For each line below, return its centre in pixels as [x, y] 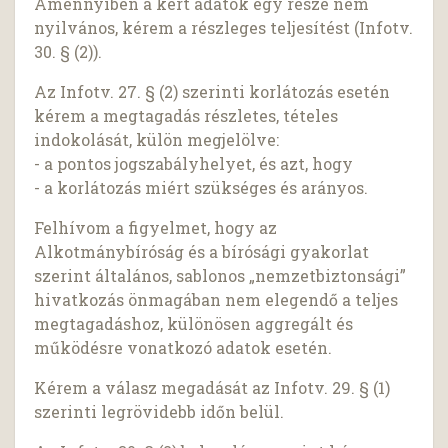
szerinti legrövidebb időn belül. [159, 412]
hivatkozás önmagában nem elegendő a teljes [216, 300]
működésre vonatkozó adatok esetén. [183, 348]
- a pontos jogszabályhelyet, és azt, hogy [194, 164]
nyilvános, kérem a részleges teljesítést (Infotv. [224, 28]
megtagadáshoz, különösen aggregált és [194, 324]
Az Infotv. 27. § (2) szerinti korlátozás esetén [212, 92]
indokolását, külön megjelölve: [157, 140]
